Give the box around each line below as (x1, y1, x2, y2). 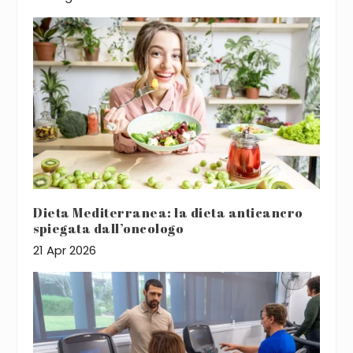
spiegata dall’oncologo (33, 220, 184, 238)
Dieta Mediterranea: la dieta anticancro (33, 204, 303, 222)
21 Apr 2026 (33, 242, 97, 259)
